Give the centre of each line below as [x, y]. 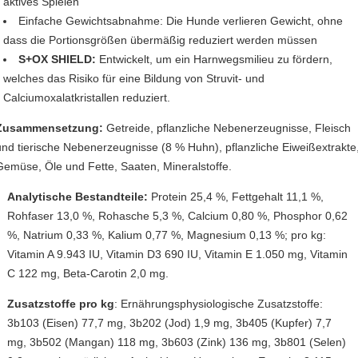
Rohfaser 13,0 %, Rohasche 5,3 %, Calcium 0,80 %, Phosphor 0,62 [178, 216]
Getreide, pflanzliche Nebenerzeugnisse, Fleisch [229, 128]
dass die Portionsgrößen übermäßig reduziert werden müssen [161, 40]
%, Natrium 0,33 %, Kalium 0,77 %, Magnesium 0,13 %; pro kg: [167, 235]
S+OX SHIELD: [59, 60]
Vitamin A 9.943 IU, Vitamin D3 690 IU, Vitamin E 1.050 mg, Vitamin [178, 255]
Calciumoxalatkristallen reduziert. [87, 98]
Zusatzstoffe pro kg [61, 304]
